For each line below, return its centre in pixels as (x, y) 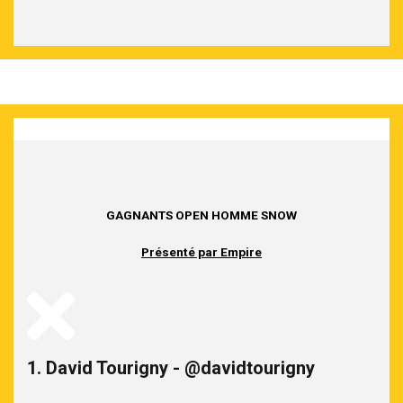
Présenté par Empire (201, 251)
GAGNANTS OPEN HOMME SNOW (201, 215)
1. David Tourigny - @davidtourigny (171, 367)
